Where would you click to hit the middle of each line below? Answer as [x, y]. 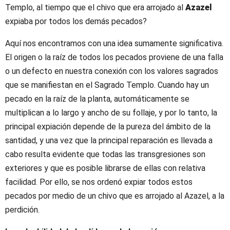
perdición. [22, 210]
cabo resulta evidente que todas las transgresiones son [105, 155]
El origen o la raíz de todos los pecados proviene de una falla [114, 57]
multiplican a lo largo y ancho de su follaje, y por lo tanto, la [111, 113]
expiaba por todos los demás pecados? [76, 22]
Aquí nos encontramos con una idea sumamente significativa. [114, 44]
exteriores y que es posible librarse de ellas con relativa [105, 168]
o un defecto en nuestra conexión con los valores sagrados [112, 71]
